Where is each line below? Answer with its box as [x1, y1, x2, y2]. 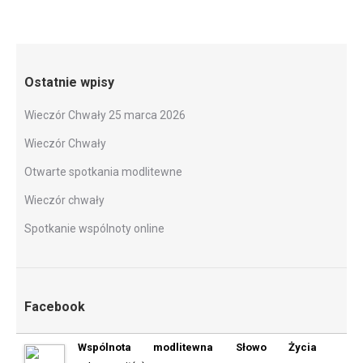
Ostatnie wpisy [24, 75, 114, 90]
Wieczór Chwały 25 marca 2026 [24, 109, 186, 122]
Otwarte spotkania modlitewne [24, 165, 182, 178]
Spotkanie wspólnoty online [24, 222, 164, 235]
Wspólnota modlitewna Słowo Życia [78, 341, 317, 353]
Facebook [24, 299, 85, 314]
